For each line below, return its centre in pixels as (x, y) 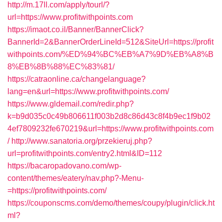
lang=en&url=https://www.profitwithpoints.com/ (88, 91)
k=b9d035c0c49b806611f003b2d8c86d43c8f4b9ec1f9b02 (109, 116)
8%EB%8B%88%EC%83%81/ (61, 67)
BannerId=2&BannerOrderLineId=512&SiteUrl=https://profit (111, 42)
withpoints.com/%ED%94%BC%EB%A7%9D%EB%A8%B (111, 54)
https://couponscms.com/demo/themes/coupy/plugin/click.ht (111, 203)
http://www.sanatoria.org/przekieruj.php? (82, 141)
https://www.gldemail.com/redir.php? (71, 104)
